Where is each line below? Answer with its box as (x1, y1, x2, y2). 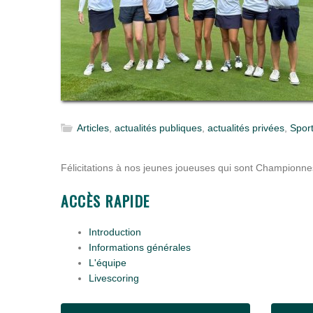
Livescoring (89, 272, 139, 284)
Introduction (89, 226, 141, 238)
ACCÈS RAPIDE (61, 190, 150, 212)
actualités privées (208, 122, 284, 133)
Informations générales (89, 242, 191, 253)
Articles (77, 122, 109, 133)
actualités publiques (115, 122, 202, 133)
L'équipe (89, 257, 126, 268)
